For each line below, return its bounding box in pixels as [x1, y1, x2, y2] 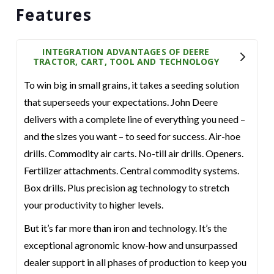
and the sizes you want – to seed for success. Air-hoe [24, 130, 241, 142]
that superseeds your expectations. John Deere [24, 96, 218, 108]
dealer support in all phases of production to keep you [24, 256, 247, 268]
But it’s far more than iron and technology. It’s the [24, 222, 228, 234]
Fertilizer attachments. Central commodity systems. [24, 165, 240, 176]
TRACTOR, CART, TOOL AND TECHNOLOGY [33, 56, 219, 67]
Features [16, 4, 92, 26]
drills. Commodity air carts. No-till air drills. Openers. [24, 147, 244, 159]
